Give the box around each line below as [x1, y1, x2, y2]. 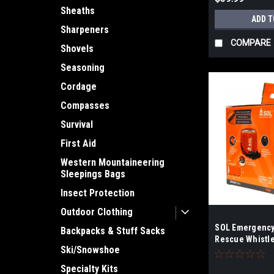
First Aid [61, 138, 96, 149]
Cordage [61, 81, 97, 92]
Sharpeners [61, 24, 109, 35]
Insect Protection [61, 187, 135, 199]
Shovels [61, 43, 94, 54]
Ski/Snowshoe [61, 244, 120, 256]
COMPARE [231, 37, 272, 48]
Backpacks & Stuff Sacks [61, 225, 165, 237]
